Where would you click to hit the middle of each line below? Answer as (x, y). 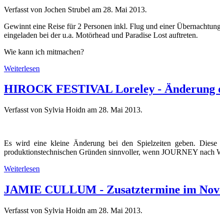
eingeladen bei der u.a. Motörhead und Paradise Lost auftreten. (101, 35)
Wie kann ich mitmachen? (44, 52)
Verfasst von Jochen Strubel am (54, 9)
